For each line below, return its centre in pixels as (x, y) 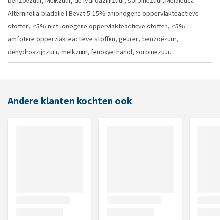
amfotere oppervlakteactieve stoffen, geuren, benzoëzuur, (93, 39)
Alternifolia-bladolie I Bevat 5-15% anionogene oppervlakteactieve (103, 14)
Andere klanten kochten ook (70, 101)
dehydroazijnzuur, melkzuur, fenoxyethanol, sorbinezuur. (90, 52)
